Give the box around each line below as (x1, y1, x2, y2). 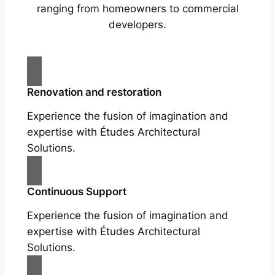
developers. (109, 18, 166, 31)
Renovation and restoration (26, 86, 161, 99)
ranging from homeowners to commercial (36, 2, 239, 15)
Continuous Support (26, 185, 126, 198)
